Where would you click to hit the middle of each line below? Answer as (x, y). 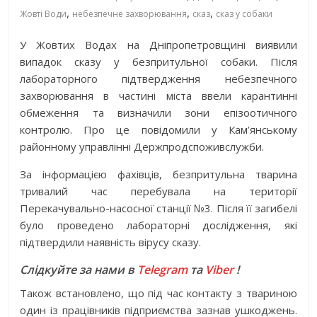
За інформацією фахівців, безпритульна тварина (158, 174)
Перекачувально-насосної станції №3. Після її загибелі (158, 208)
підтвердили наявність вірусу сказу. (111, 242)
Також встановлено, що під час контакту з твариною (158, 293)
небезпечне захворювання (130, 14)
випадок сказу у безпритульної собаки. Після (158, 62)
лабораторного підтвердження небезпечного (158, 79)
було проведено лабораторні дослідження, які (158, 225)
